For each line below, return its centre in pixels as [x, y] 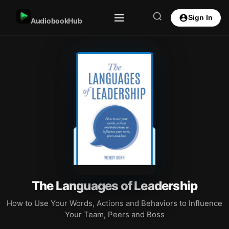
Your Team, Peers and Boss [114, 214]
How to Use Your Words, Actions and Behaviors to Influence [114, 203]
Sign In [200, 18]
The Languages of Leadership [114, 186]
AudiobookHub [56, 21]
